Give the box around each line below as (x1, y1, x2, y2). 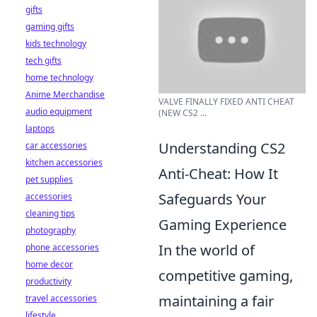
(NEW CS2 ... (158, 107, 207, 119)
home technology (25, 71, 93, 83)
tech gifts (25, 54, 62, 67)
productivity (25, 275, 71, 287)
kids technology (25, 38, 86, 50)
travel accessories (25, 292, 97, 304)
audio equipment (25, 105, 92, 117)
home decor (25, 258, 73, 270)
